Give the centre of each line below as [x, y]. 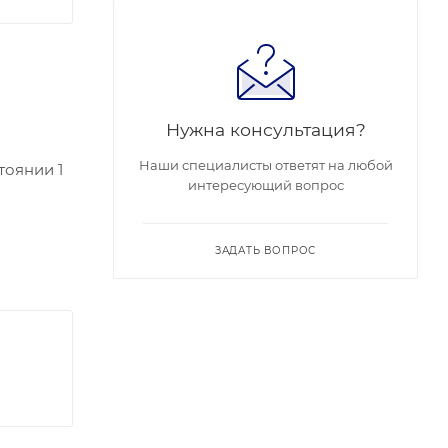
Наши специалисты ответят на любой [265, 165]
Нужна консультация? [265, 129]
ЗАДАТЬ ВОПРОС [265, 250]
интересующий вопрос [265, 185]
